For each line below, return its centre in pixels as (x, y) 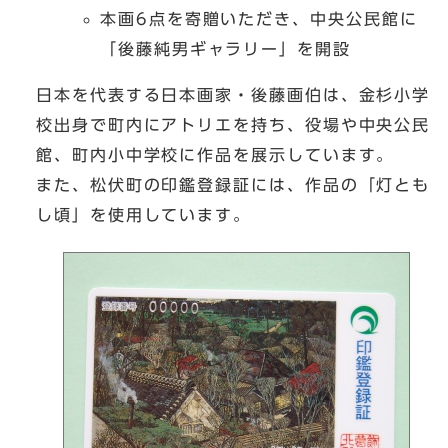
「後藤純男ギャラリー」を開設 (225, 49)
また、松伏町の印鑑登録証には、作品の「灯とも (233, 185)
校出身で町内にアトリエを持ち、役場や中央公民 (233, 125)
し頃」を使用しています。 (144, 215)
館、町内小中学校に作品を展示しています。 (215, 155)
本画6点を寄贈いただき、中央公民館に (259, 19)
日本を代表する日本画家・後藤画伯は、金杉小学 (233, 95)
